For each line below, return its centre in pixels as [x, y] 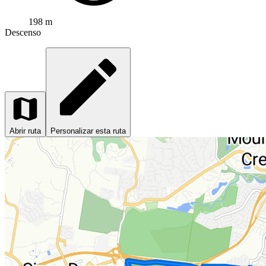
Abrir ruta [25, 131]
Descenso [23, 32]
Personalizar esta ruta [88, 131]
